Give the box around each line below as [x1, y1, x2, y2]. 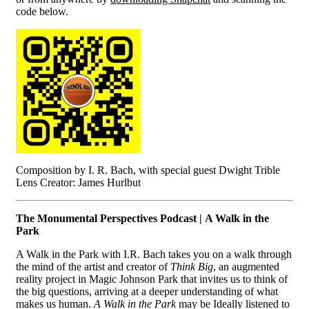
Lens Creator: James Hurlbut [16, 176, 141, 188]
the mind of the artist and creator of [16, 260, 170, 272]
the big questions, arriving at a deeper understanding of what [16, 285, 278, 297]
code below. [16, 5, 68, 17]
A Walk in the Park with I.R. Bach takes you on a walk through [16, 248, 292, 260]
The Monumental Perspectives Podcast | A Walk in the [16, 212, 269, 224]
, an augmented [213, 260, 279, 272]
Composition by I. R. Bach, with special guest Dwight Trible [16, 163, 280, 176]
